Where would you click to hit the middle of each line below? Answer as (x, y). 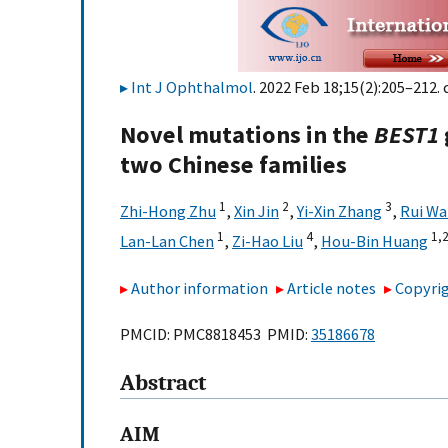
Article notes (332, 287)
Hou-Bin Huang (374, 241)
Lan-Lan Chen (167, 241)
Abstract (163, 383)
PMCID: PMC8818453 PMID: (215, 334)
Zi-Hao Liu (267, 241)
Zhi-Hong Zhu (168, 211)
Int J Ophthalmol (192, 87)
